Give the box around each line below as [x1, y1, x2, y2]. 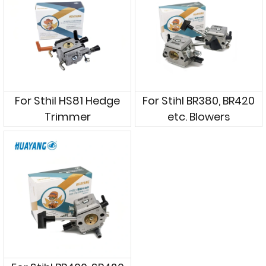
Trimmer [44, 109, 91, 124]
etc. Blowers [167, 109, 230, 124]
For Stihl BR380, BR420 [142, 93, 255, 108]
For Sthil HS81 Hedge [15, 93, 120, 108]
